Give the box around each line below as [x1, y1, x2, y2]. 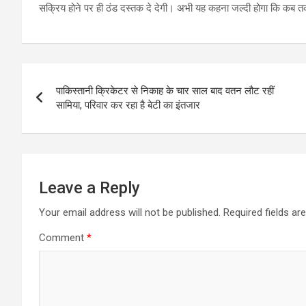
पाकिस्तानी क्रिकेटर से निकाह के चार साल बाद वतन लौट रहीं [56, 85, 274, 98]
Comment [39, 232, 87, 245]
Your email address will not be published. [39, 206, 221, 219]
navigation [21, 92, 123, 118]
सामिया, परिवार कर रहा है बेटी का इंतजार [56, 99, 200, 112]
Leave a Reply [39, 178, 140, 198]
